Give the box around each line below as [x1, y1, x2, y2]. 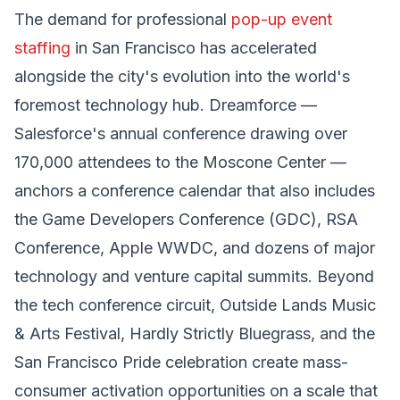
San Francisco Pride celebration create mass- [14, 353, 348, 371]
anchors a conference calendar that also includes [14, 181, 375, 200]
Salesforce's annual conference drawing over [14, 124, 347, 143]
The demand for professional [14, 10, 231, 29]
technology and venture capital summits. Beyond [14, 267, 374, 286]
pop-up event [231, 10, 332, 29]
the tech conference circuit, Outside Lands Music [14, 296, 376, 314]
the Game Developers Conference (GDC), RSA [14, 210, 358, 229]
